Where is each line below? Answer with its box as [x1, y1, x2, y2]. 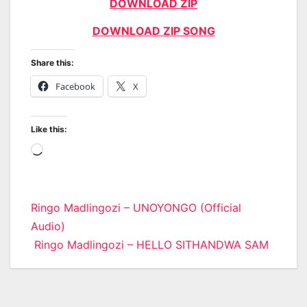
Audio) [31, 219, 65, 233]
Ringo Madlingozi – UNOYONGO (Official [31, 200, 241, 214]
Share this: [31, 57, 74, 68]
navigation [30, 227, 131, 252]
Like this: [31, 123, 67, 134]
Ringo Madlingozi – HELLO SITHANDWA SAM [31, 237, 269, 251]
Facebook [56, 79, 95, 93]
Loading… [42, 143, 93, 158]
